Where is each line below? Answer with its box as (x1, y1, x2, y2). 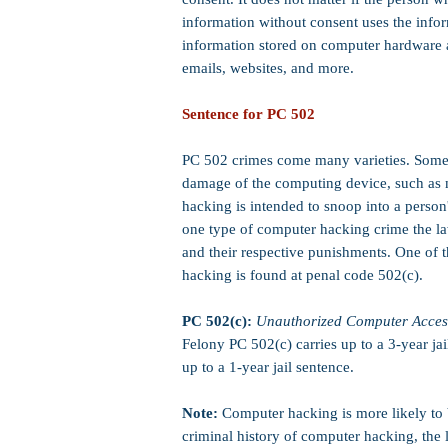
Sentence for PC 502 (182, 106, 315, 122)
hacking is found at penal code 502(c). (182, 267, 423, 283)
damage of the (182, 175, 271, 191)
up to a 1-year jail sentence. (182, 359, 354, 375)
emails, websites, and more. (182, 60, 354, 76)
